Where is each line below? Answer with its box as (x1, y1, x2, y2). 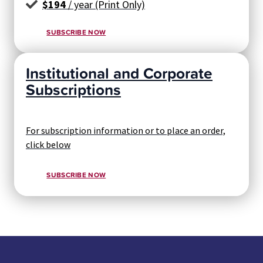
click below (26, 139, 70, 151)
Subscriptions (26, 78, 121, 101)
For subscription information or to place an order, (26, 124, 225, 137)
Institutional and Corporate (26, 62, 213, 85)
